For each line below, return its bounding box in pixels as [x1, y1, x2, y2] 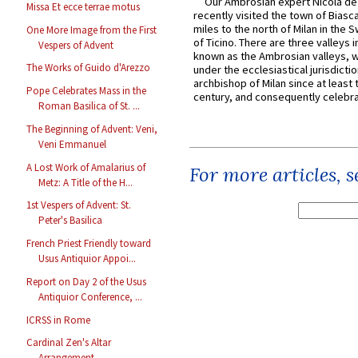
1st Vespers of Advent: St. [26, 198, 132, 213]
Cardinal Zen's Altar [26, 336, 112, 350]
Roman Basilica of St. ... [38, 99, 141, 113]
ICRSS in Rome [26, 312, 91, 327]
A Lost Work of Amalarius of [26, 160, 146, 174]
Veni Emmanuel [38, 137, 107, 151]
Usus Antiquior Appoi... [38, 252, 137, 266]
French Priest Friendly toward [26, 237, 152, 251]
